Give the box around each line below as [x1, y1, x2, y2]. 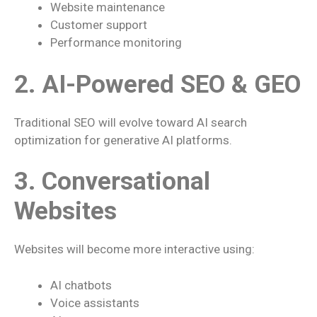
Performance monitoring [50, 35, 182, 50]
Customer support [50, 18, 147, 32]
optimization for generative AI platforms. [14, 132, 232, 147]
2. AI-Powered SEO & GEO [14, 69, 301, 99]
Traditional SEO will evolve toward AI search [14, 115, 247, 129]
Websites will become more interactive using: [14, 242, 255, 256]
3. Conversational [14, 167, 210, 196]
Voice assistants [50, 295, 139, 310]
